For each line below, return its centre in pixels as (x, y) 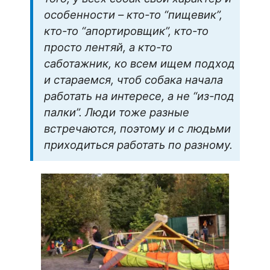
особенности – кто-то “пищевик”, (133, 15)
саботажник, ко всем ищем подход (140, 64)
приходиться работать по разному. (138, 145)
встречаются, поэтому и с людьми (137, 129)
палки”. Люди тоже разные (117, 112)
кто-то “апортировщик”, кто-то (126, 31)
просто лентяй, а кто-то (108, 47)
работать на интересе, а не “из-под (139, 96)
